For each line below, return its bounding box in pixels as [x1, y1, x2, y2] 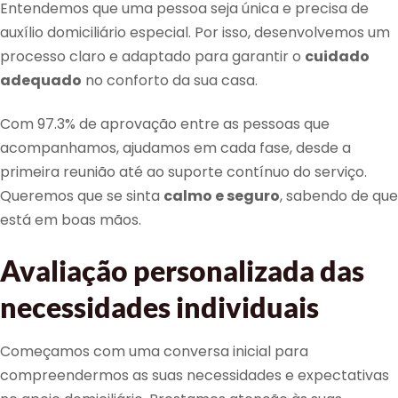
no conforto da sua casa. [82, 70, 258, 92]
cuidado [305, 46, 370, 68]
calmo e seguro [163, 186, 280, 207]
